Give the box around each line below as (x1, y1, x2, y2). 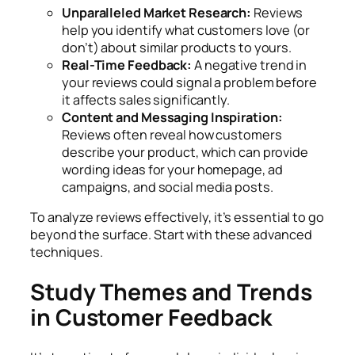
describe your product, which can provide (62, 143, 308, 161)
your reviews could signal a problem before (62, 73, 317, 91)
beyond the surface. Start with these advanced (30, 226, 312, 244)
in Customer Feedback (30, 301, 277, 333)
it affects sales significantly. (62, 90, 232, 109)
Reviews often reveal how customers (62, 125, 282, 143)
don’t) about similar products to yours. (62, 38, 294, 56)
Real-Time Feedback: (62, 55, 193, 74)
